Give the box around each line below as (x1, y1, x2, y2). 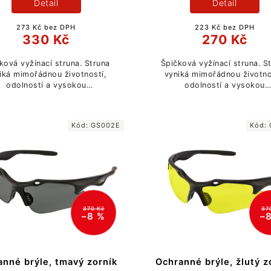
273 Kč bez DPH (16, 23, 76, 32)
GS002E (91, 120, 121, 129)
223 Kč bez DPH (194, 23, 255, 32)
